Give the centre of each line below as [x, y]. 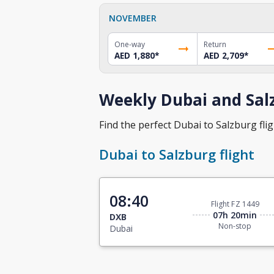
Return [215, 44]
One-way [130, 44]
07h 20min [235, 215]
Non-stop [235, 226]
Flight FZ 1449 [235, 204]
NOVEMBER [133, 18]
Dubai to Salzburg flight [177, 154]
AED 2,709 [224, 55]
